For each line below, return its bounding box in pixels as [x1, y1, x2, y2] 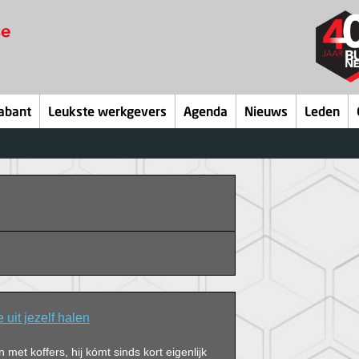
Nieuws [244, 107, 288, 119]
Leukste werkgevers [48, 107, 167, 119]
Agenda [184, 107, 228, 119]
